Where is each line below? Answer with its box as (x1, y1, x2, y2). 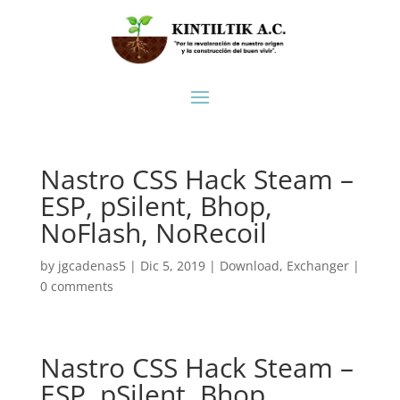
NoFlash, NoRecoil (39, 214, 267, 252)
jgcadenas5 (57, 257, 126, 275)
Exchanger (286, 257, 349, 275)
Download (219, 257, 279, 275)
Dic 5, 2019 (139, 257, 205, 275)
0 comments (39, 278, 113, 296)
